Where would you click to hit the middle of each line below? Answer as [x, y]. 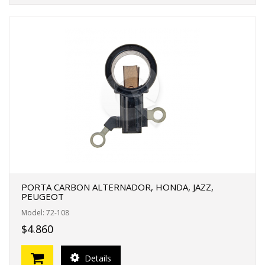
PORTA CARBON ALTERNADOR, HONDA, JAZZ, [117, 187]
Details [97, 258]
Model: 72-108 [45, 213]
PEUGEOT [43, 196]
